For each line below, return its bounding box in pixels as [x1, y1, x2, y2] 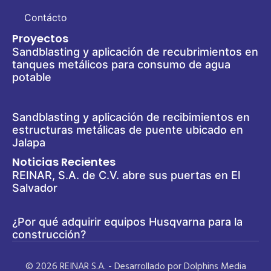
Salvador [12, 181, 57, 194]
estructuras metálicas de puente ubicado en [12, 123, 243, 136]
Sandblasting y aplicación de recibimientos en [12, 110, 250, 123]
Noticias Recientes [12, 154, 116, 169]
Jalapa [12, 135, 45, 149]
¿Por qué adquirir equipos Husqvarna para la [12, 215, 243, 228]
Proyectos [12, 30, 68, 46]
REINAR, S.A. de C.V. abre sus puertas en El [12, 168, 240, 181]
